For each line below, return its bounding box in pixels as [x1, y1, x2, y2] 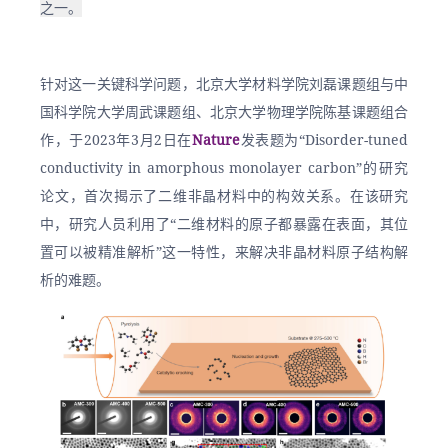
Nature [192, 130, 240, 150]
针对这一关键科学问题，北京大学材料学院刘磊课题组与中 [40, 74, 408, 94]
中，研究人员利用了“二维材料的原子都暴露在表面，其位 [40, 214, 408, 234]
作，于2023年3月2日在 [40, 130, 192, 150]
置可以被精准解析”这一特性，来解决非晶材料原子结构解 [40, 242, 408, 262]
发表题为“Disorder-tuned [240, 130, 408, 150]
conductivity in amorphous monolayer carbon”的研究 [40, 158, 408, 178]
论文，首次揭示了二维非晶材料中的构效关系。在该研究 [40, 186, 408, 206]
